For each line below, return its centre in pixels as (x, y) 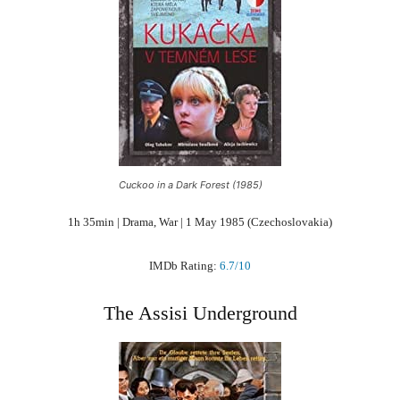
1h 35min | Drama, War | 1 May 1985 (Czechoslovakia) (200, 221)
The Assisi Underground (200, 312)
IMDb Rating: (184, 265)
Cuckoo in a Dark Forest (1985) (191, 184)
